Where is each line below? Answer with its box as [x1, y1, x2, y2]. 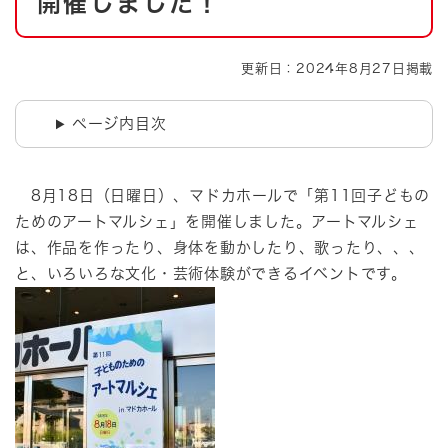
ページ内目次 [71, 116, 167, 132]
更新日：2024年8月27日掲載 [241, 62, 433, 76]
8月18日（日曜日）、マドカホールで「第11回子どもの [15, 188, 430, 204]
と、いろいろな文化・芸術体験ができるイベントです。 [15, 266, 407, 282]
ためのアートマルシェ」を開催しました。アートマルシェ [15, 214, 419, 230]
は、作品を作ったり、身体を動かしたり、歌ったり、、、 [15, 240, 425, 256]
